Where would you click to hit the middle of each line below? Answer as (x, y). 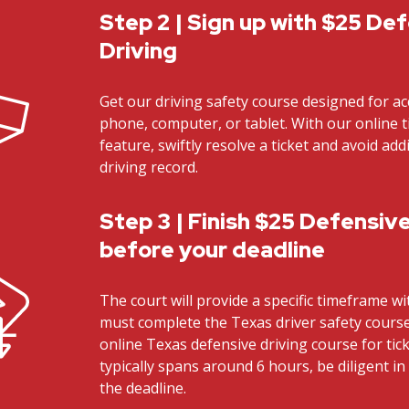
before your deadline (213, 249)
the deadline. (143, 388)
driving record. (149, 167)
